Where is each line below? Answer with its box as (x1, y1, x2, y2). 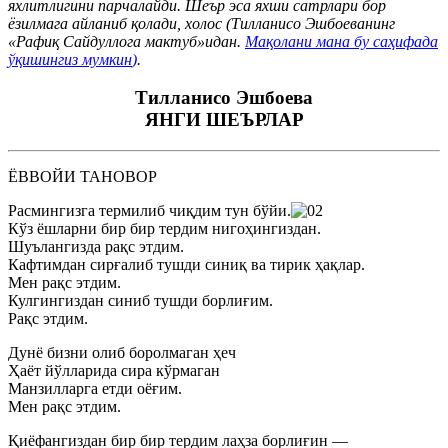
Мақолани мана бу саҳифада (245, 32, 438, 50)
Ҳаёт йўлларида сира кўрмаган (8, 362, 220, 379)
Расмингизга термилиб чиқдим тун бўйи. (8, 202, 291, 219)
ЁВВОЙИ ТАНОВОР (8, 168, 157, 185)
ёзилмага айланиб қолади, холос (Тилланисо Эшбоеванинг (8, 14, 395, 32)
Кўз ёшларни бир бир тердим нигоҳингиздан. (8, 220, 321, 237)
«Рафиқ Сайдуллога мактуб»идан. (8, 32, 241, 50)
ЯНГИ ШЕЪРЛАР (144, 109, 304, 131)
